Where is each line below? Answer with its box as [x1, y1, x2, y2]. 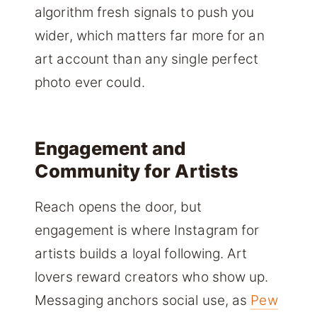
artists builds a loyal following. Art [35, 246, 247, 263]
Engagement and [35, 137, 186, 160]
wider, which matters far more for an [35, 27, 265, 44]
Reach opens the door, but [35, 199, 202, 216]
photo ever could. [35, 74, 145, 91]
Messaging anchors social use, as [35, 292, 251, 309]
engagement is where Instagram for [35, 222, 260, 239]
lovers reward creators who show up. [35, 269, 269, 286]
